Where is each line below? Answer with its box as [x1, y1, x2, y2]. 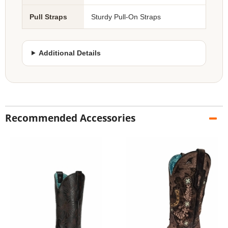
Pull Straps [30, 12, 67, 21]
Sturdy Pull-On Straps [91, 12, 161, 21]
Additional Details [39, 49, 101, 57]
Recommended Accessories [5, 111, 135, 125]
